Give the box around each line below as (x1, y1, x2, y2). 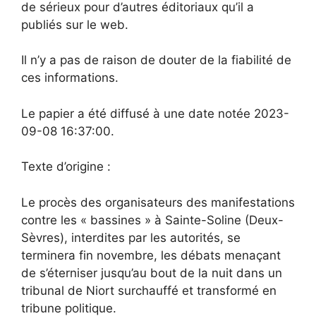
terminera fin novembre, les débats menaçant (21, 248, 281, 262)
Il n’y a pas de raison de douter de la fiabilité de (21, 53, 291, 67)
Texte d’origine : (21, 159, 111, 174)
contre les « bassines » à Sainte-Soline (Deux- (21, 212, 284, 227)
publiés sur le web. (21, 17, 128, 32)
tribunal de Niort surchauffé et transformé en (21, 283, 276, 298)
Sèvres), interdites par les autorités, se (21, 230, 241, 245)
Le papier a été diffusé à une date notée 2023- (21, 106, 289, 121)
